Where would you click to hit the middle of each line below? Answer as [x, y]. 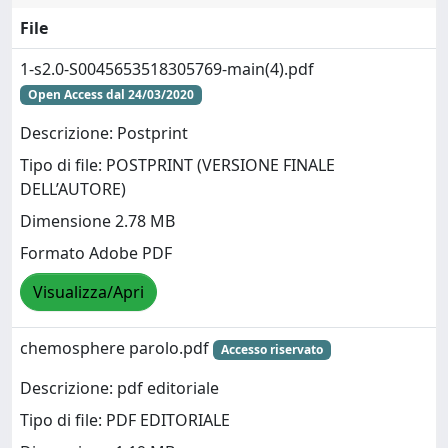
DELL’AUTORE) [73, 189]
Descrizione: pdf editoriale [119, 388]
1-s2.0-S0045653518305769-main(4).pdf [167, 69]
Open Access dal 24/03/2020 [110, 94]
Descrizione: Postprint [104, 133]
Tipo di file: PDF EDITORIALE [125, 420]
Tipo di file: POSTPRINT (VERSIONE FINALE [177, 165]
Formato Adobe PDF [96, 253]
